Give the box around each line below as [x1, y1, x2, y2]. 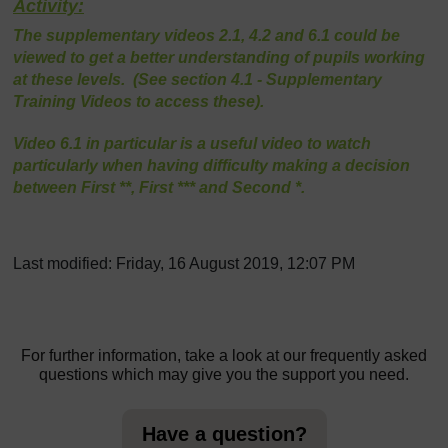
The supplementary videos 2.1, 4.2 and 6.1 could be [13, 27, 400, 44]
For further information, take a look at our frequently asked [21, 347, 427, 364]
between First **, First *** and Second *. [13, 179, 305, 196]
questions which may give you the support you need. [39, 366, 409, 383]
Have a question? [141, 423, 307, 445]
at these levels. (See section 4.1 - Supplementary [13, 71, 382, 88]
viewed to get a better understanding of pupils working [13, 49, 425, 66]
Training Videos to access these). [13, 93, 264, 110]
